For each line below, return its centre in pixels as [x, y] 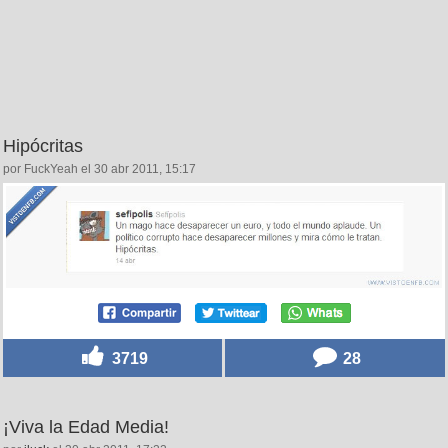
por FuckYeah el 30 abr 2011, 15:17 [99, 169]
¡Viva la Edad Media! [86, 426]
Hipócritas [43, 146]
